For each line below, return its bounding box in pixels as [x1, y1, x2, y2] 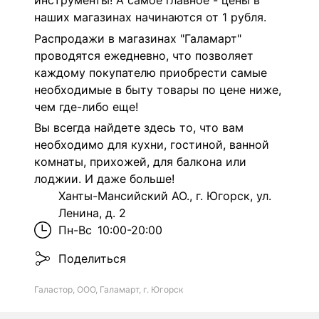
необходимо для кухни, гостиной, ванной [34, 137, 269, 152]
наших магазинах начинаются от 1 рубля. [34, 10, 266, 24]
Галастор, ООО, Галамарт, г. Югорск [34, 284, 183, 296]
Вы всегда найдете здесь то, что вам [34, 120, 244, 135]
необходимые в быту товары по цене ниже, [34, 82, 281, 97]
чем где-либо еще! [34, 99, 138, 114]
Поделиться [58, 251, 126, 266]
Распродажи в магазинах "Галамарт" [34, 31, 241, 46]
